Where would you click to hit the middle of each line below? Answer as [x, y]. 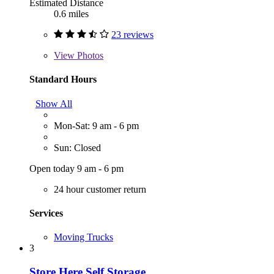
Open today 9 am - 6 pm [76, 168]
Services [46, 213]
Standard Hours [63, 80]
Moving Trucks [83, 237]
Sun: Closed [77, 147]
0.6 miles [71, 14]
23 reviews [132, 35]
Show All [54, 103]
